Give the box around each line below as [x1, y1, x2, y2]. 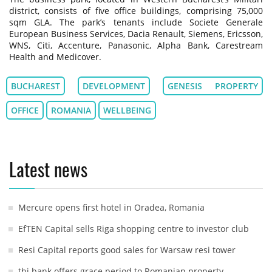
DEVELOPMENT [83, 80, 145, 92]
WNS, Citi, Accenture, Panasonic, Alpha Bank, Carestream [9, 39, 263, 51]
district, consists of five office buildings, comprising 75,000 [9, 4, 263, 16]
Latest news [9, 155, 87, 183]
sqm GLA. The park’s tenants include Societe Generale [9, 16, 263, 28]
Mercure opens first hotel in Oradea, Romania [18, 201, 205, 213]
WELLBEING [103, 104, 151, 116]
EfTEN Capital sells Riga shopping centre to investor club [18, 222, 249, 234]
